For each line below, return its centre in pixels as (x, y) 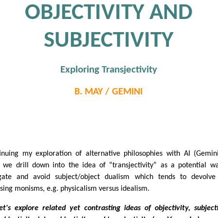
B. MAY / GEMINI (109, 92)
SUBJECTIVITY (109, 41)
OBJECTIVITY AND (109, 13)
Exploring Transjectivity (109, 70)
